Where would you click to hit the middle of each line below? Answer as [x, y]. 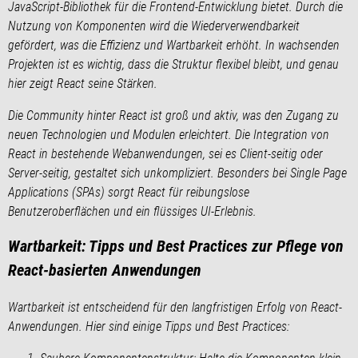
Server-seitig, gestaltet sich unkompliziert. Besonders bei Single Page [177, 173]
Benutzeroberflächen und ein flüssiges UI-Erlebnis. [132, 211]
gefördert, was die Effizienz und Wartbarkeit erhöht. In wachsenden [174, 45]
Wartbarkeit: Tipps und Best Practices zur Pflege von [176, 246]
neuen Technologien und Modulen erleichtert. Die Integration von [169, 134]
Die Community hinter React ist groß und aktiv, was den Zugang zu [173, 115]
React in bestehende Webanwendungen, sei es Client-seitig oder [165, 153]
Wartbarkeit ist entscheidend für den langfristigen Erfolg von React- [175, 307]
